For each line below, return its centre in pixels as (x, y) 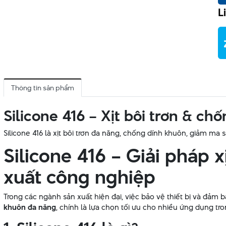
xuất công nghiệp (79, 177)
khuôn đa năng (30, 207)
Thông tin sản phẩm (43, 88)
